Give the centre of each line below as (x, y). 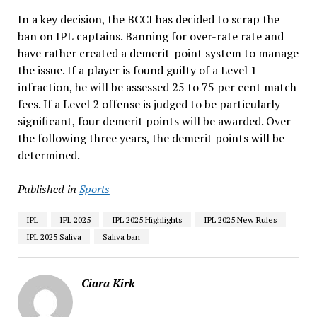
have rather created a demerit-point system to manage (158, 53)
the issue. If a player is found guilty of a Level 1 (137, 70)
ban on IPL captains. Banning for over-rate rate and (150, 36)
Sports (94, 189)
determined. (48, 155)
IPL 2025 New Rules (240, 219)
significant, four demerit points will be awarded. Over (154, 121)
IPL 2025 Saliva (53, 236)
